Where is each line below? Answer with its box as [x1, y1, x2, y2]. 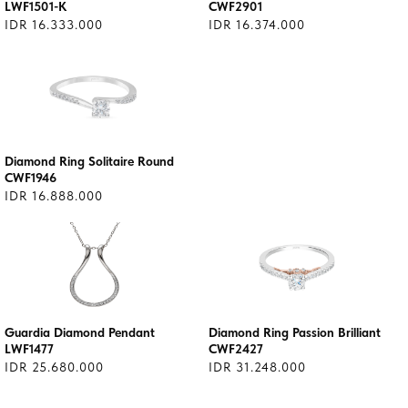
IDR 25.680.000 [5, 360, 104, 374]
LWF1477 [5, 342, 54, 356]
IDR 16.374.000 [209, 17, 305, 32]
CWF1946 [5, 170, 56, 185]
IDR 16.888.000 [5, 189, 103, 203]
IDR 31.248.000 [209, 360, 306, 374]
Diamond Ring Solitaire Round [5, 154, 174, 168]
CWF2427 [209, 342, 263, 356]
